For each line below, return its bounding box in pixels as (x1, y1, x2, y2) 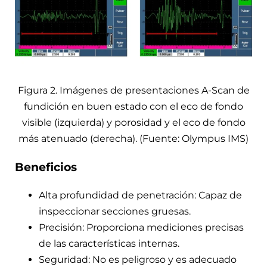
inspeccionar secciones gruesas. (39, 206, 191, 218)
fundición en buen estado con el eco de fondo (24, 100, 243, 112)
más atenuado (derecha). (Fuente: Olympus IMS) (18, 132, 249, 144)
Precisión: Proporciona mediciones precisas (39, 222, 244, 234)
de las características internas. (39, 238, 179, 250)
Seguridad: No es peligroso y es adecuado (39, 254, 237, 266)
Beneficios (15, 160, 77, 174)
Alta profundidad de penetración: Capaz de (39, 190, 242, 201)
